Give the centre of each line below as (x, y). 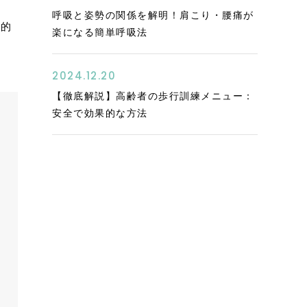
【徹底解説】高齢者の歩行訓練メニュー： (153, 96)
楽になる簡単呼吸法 (100, 32)
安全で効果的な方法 (100, 113)
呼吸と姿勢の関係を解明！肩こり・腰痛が (153, 15)
